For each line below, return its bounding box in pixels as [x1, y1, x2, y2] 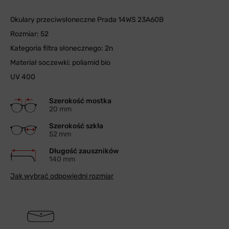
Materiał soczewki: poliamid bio [10, 58, 110, 67]
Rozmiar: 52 [10, 30, 49, 38]
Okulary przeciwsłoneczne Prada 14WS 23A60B [10, 15, 165, 24]
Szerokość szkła [49, 122, 103, 130]
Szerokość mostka [49, 97, 111, 105]
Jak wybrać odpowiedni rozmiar [10, 172, 113, 180]
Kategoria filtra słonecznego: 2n [10, 44, 113, 53]
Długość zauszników [49, 147, 119, 155]
